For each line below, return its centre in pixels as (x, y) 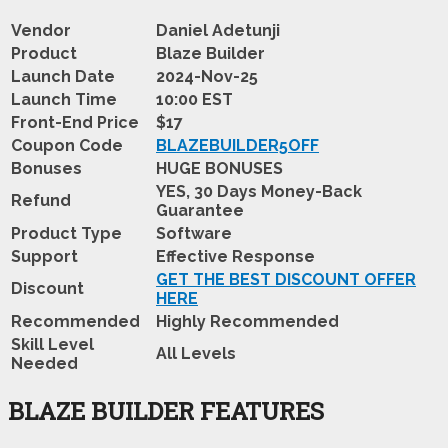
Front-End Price (75, 122)
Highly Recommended (247, 321)
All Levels (196, 353)
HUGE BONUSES (219, 168)
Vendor (41, 30)
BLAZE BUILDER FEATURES (166, 411)
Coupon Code (67, 145)
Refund (41, 200)
